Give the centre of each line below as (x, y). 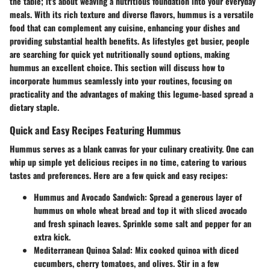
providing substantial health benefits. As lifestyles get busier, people (130, 40)
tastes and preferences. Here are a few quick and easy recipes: (119, 175)
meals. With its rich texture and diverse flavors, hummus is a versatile (132, 14)
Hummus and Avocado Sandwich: (90, 196)
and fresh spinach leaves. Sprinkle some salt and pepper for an (143, 223)
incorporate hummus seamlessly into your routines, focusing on (121, 80)
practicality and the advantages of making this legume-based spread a (131, 93)
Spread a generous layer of (194, 196)
